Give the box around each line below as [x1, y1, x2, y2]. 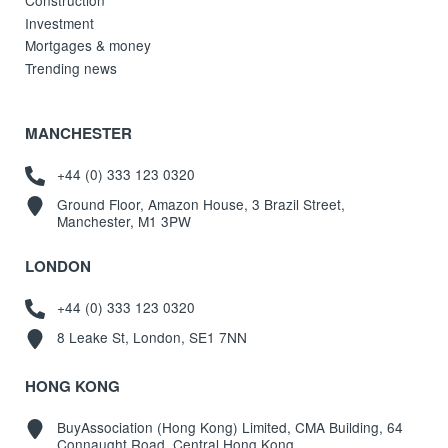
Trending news [25, 57, 118, 78]
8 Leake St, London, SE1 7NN [56, 327, 247, 348]
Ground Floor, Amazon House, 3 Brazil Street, [56, 194, 345, 215]
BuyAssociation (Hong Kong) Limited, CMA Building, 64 [56, 416, 403, 437]
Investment [25, 12, 95, 33]
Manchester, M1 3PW [56, 211, 191, 232]
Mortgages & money [25, 35, 152, 56]
